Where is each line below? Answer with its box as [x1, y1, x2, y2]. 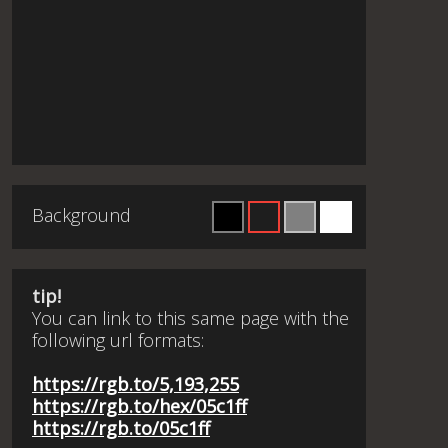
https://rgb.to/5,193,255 [32, 372, 239, 396]
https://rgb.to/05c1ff [32, 416, 210, 440]
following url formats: [32, 328, 204, 352]
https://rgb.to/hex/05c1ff [32, 394, 247, 418]
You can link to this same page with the [32, 306, 349, 330]
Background [32, 203, 131, 227]
